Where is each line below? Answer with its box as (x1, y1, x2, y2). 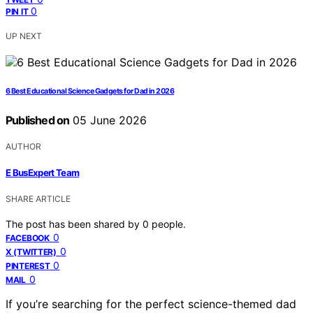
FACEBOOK (6, 233, 50, 244)
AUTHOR (6, 140, 41, 152)
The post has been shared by (6, 218, 143, 231)
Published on (6, 112, 70, 127)
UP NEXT (6, 30, 42, 41)
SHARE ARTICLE (6, 194, 71, 205)
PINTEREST (6, 261, 50, 272)
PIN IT (6, 6, 29, 17)
